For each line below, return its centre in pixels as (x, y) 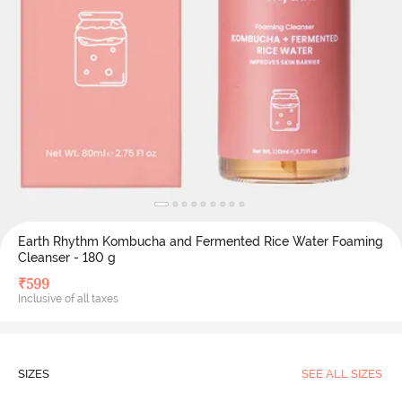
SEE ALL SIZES (341, 374)
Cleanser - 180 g (66, 258)
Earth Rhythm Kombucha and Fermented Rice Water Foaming (200, 241)
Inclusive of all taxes (68, 299)
